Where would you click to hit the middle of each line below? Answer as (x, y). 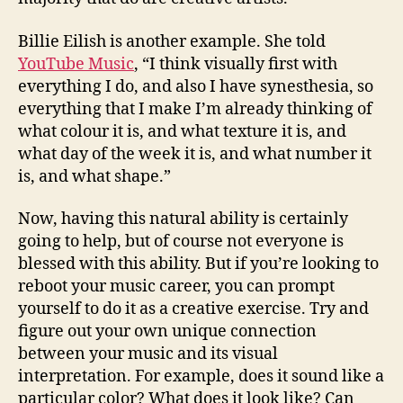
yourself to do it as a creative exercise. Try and (193, 309)
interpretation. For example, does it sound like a (201, 376)
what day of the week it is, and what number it (195, 154)
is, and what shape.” (94, 176)
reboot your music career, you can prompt (176, 287)
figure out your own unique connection (167, 331)
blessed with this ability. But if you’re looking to (198, 264)
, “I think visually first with (236, 64)
